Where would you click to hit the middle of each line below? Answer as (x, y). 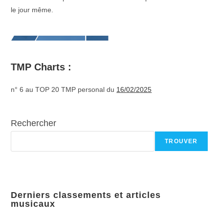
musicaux (33, 204)
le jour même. (33, 10)
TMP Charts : (41, 67)
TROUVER (181, 141)
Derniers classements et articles (86, 195)
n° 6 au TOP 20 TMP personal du (64, 89)
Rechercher (34, 123)
